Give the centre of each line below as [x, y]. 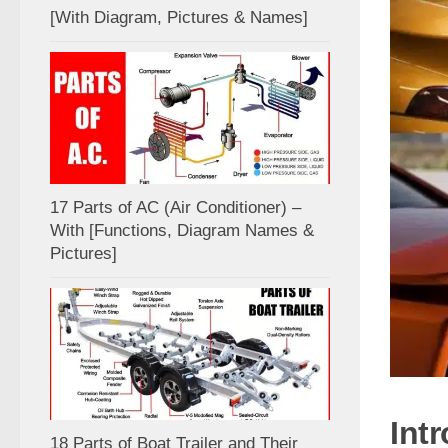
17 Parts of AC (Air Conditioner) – [175, 208]
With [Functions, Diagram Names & [182, 231]
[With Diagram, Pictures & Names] [179, 18]
